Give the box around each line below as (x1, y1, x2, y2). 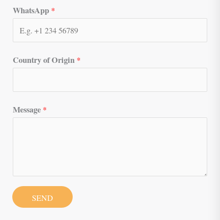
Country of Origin (13, 54, 77, 66)
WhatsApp (13, 4, 52, 17)
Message (13, 103, 43, 115)
